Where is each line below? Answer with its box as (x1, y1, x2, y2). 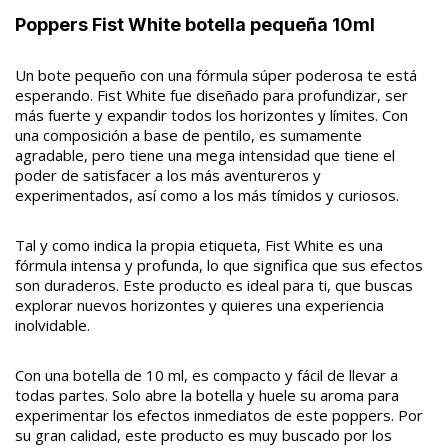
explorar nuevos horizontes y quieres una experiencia (15, 295, 384, 315)
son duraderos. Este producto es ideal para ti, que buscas (15, 275, 413, 295)
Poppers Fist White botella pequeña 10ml (15, 14, 375, 35)
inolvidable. (15, 315, 90, 335)
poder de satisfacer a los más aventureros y (15, 165, 321, 185)
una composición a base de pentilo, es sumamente (15, 125, 362, 145)
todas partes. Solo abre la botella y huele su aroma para (15, 385, 399, 405)
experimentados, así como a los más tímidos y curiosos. (15, 185, 399, 205)
